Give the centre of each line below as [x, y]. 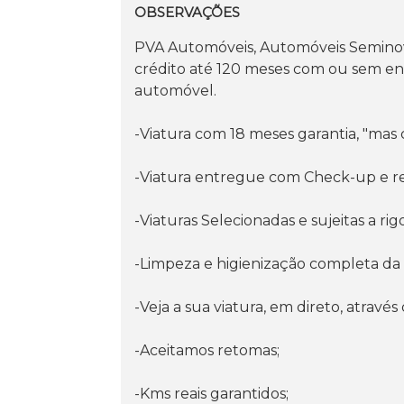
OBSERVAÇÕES [188, 12]
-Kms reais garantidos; [212, 393]
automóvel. [176, 90]
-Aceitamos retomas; [207, 350]
